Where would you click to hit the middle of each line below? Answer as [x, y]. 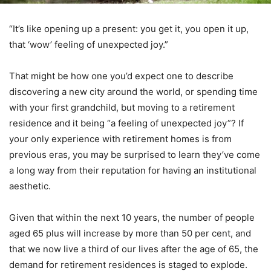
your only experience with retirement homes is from [120, 139]
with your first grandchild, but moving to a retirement [122, 107]
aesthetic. [30, 186]
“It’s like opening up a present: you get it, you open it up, [129, 28]
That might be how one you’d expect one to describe [121, 76]
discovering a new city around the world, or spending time [133, 91]
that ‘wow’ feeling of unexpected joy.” [89, 44]
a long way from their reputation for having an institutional [133, 170]
